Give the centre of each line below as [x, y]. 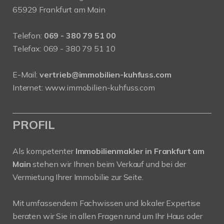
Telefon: [28, 35]
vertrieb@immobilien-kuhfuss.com [105, 74]
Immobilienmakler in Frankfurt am [140, 151]
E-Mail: [26, 74]
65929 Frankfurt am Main [59, 9]
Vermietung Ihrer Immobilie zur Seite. [78, 177]
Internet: [29, 87]
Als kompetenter [44, 151]
